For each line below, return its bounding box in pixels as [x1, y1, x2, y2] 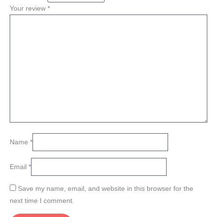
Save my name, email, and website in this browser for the [18, 185, 193, 192]
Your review [10, 5, 47, 13]
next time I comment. [10, 197, 74, 204]
